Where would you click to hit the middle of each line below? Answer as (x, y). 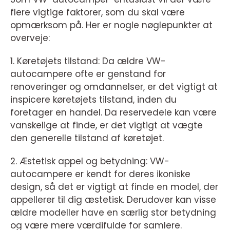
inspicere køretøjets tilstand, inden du (93, 100)
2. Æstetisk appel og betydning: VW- (90, 161)
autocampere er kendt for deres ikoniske (100, 174)
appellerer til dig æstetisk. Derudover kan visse (113, 200)
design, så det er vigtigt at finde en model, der (114, 187)
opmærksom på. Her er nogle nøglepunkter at (111, 25)
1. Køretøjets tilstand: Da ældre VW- (88, 61)
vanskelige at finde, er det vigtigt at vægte (107, 126)
